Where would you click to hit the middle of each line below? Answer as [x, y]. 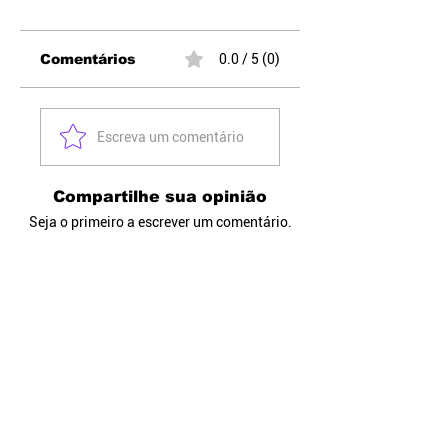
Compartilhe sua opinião [160, 196]
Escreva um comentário [170, 136]
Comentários [88, 59]
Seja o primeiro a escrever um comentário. [160, 222]
